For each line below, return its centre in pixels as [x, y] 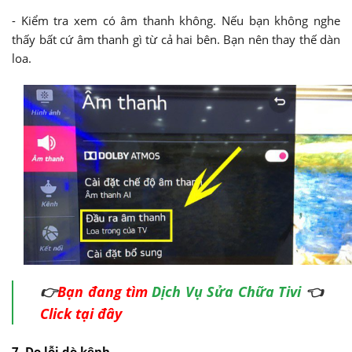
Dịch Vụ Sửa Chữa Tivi [227, 291]
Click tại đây [81, 313]
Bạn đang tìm [103, 291]
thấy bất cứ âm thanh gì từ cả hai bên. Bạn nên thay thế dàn [176, 39]
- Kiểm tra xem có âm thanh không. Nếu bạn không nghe [176, 20]
